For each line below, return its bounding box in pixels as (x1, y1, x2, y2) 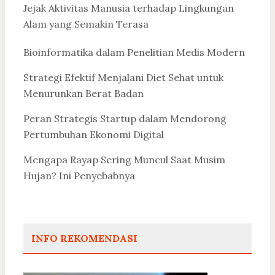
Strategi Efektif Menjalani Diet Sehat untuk (23, 71, 223, 83)
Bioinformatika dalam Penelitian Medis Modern (23, 46, 245, 59)
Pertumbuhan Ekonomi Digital (23, 128, 164, 141)
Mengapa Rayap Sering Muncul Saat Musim (23, 153, 225, 166)
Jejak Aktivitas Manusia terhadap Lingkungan (23, 2, 234, 15)
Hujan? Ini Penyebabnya (23, 169, 135, 182)
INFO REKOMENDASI (31, 231, 137, 244)
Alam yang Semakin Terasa (23, 18, 149, 31)
